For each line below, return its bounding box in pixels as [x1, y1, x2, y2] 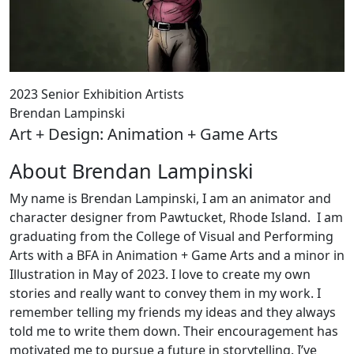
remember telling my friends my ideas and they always [9, 303, 336, 322]
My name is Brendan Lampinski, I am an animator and [9, 190, 331, 208]
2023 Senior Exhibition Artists [9, 85, 184, 104]
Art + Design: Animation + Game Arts [9, 123, 278, 145]
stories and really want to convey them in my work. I [9, 284, 321, 303]
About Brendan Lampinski [9, 157, 254, 185]
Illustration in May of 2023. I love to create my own [9, 265, 311, 284]
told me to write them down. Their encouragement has [9, 322, 338, 341]
